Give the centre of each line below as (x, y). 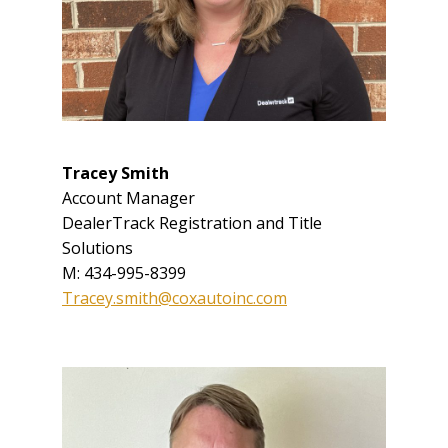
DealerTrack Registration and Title (192, 223)
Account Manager (128, 198)
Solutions (97, 248)
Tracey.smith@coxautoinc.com (174, 298)
